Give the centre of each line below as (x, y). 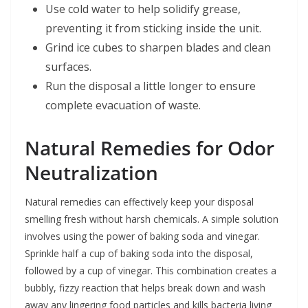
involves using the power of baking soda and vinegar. (142, 236)
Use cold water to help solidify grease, (143, 9)
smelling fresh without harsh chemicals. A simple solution (152, 219)
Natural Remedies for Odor (150, 148)
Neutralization (91, 173)
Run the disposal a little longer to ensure (151, 86)
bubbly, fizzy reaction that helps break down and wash (145, 288)
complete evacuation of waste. (123, 106)
